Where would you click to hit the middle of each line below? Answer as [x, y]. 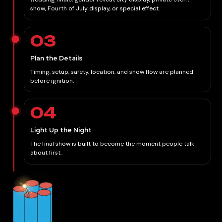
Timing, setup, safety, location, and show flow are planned [112, 72]
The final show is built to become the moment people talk [112, 143]
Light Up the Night [61, 130]
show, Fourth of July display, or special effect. [95, 9]
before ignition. [52, 81]
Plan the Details [57, 58]
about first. [46, 152]
